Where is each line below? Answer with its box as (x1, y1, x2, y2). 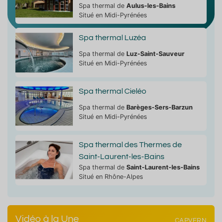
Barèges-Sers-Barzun (126, 103, 193, 111)
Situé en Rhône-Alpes (78, 172, 143, 180)
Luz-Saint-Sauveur (126, 50, 184, 57)
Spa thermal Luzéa (78, 33, 146, 42)
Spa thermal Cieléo (78, 87, 146, 95)
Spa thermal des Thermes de (78, 140, 182, 149)
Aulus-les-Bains (126, 1, 175, 9)
